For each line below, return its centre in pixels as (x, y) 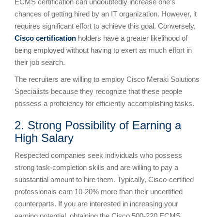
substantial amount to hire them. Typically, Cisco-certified (104, 179)
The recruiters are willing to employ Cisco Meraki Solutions (107, 79)
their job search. (40, 62)
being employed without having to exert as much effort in (103, 50)
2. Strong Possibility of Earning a (98, 125)
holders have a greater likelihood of (132, 38)
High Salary (44, 138)
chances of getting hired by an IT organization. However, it (106, 14)
